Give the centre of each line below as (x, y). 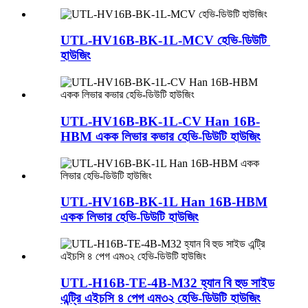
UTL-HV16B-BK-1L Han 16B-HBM (164, 202)
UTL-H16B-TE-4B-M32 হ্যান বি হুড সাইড (167, 283)
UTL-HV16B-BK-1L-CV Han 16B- (160, 121)
